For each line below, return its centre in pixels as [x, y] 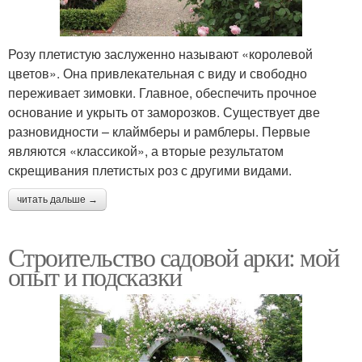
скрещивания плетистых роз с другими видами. [150, 170]
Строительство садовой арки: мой [174, 256]
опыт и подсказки [95, 276]
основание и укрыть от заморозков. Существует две [164, 112]
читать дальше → [57, 199]
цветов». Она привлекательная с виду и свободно [158, 73]
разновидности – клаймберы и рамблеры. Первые [159, 131]
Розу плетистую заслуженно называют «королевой [160, 53]
